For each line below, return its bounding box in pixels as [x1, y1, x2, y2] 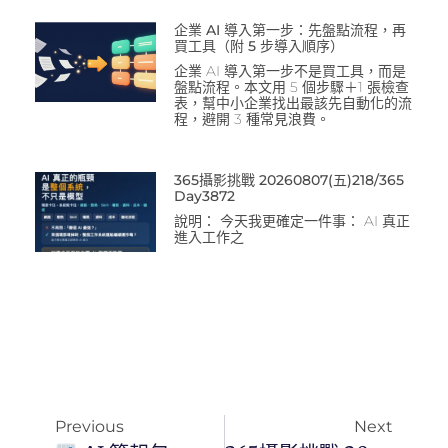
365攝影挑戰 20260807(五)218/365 [173, 170, 404, 189]
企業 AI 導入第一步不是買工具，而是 [173, 61, 406, 80]
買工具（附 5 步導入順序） [173, 36, 344, 55]
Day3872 [173, 186, 235, 205]
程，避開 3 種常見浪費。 [173, 109, 330, 128]
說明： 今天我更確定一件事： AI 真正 [173, 211, 410, 230]
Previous [55, 416, 124, 436]
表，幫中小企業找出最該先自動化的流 [173, 93, 412, 112]
